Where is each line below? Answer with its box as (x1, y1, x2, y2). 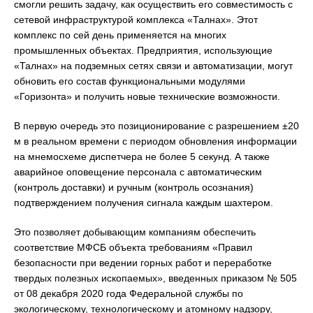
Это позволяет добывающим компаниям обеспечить (14, 226, 256, 238)
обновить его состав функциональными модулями (14, 75, 245, 87)
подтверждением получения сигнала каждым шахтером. (14, 197, 273, 209)
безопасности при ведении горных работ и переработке (14, 257, 272, 269)
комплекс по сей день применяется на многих (14, 29, 226, 41)
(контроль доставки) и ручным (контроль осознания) (14, 182, 254, 194)
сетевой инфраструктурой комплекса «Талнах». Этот (14, 14, 258, 26)
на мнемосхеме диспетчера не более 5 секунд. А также (14, 151, 270, 163)
